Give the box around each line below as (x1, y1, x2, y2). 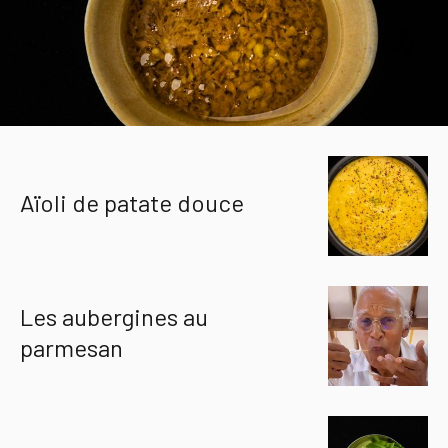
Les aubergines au (20, 302, 208, 331)
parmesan (20, 333, 123, 362)
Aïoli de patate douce (20, 187, 244, 217)
